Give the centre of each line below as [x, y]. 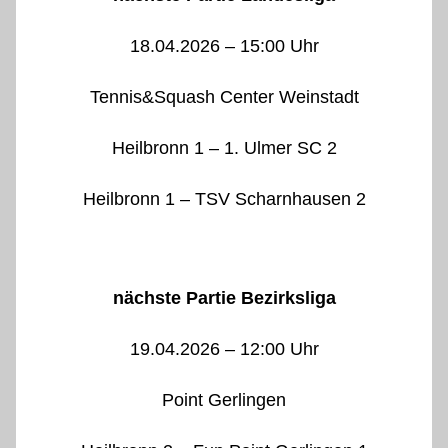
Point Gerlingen [224, 400]
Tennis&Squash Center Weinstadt [224, 97]
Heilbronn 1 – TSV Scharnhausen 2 [224, 199]
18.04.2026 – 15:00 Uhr [224, 46]
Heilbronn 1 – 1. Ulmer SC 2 [224, 148]
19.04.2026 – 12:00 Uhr [224, 349]
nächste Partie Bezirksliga [224, 298]
